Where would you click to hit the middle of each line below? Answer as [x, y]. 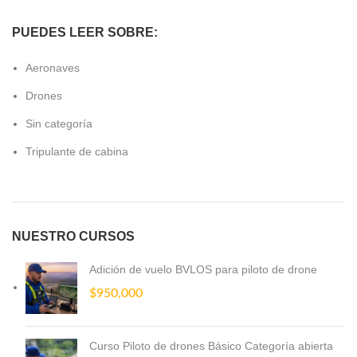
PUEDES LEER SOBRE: [85, 32]
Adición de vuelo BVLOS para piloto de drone [203, 269]
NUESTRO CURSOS [73, 236]
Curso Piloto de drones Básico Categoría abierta [211, 345]
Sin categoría [59, 123]
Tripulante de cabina [77, 151]
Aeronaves [53, 67]
